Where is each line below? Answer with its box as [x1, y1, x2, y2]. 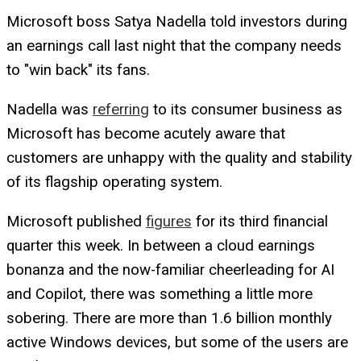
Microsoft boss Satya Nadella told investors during [6, 13, 347, 31]
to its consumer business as [149, 100, 342, 118]
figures [146, 212, 192, 230]
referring [93, 100, 149, 118]
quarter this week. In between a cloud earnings [6, 236, 315, 255]
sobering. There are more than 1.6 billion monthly [6, 309, 332, 327]
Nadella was [6, 100, 93, 118]
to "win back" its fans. [6, 61, 150, 80]
